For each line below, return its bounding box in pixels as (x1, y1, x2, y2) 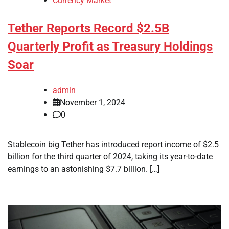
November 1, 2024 (60, 97, 125, 107)
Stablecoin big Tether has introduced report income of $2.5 (8, 139, 219, 149)
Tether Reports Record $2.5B (8, 21, 169, 36)
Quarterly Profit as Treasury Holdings (8, 39, 213, 54)
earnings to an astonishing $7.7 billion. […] (8, 164, 159, 174)
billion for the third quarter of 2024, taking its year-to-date (8, 151, 213, 162)
